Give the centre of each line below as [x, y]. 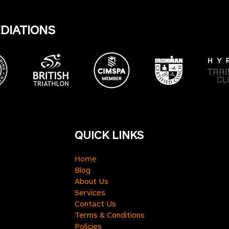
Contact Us [95, 203]
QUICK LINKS [109, 134]
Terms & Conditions [110, 215]
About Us [91, 181]
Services [90, 192]
